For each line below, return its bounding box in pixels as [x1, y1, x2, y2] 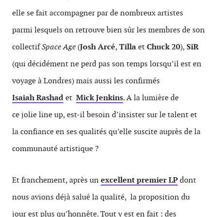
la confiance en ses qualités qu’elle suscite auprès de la [12, 126, 201, 137]
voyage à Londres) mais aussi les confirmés [12, 76, 160, 86]
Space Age [42, 42, 76, 52]
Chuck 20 [147, 42, 180, 52]
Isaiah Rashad [12, 93, 63, 103]
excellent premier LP [101, 175, 178, 185]
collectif [12, 42, 42, 52]
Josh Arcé [80, 42, 115, 52]
